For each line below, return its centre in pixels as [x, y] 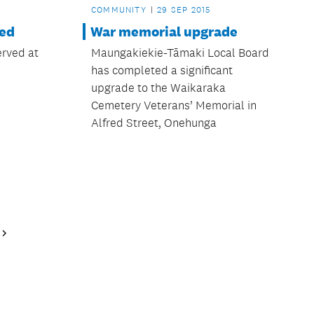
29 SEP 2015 [184, 9]
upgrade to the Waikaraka [158, 87]
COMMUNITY [118, 9]
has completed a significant [162, 70]
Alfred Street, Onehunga [153, 122]
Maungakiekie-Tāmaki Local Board [180, 52]
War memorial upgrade [164, 31]
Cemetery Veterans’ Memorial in [173, 105]
